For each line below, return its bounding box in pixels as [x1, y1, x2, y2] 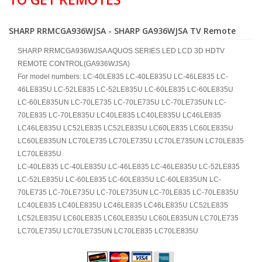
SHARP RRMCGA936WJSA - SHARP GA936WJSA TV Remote [9, 25, 236, 36]
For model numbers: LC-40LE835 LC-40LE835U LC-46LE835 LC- [18, 73, 228, 81]
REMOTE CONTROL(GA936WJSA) [18, 60, 130, 68]
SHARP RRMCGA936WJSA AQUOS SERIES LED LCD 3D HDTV [18, 47, 225, 55]
